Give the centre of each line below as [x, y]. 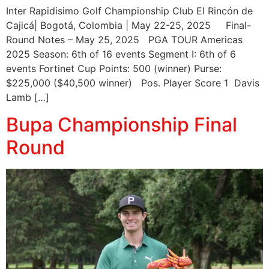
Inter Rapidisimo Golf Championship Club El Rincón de [129, 11]
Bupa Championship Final [122, 124]
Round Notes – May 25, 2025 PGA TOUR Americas [124, 40]
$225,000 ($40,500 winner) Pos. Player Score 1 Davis [133, 83]
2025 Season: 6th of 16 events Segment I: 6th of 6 [121, 54]
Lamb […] [28, 98]
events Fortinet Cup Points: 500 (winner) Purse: [114, 69]
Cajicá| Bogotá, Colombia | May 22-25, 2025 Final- [128, 26]
